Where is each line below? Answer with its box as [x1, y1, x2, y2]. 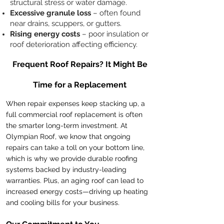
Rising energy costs [10, 29, 80, 38]
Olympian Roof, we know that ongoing [6, 132, 130, 140]
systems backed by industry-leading [6, 165, 126, 173]
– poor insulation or [80, 29, 148, 38]
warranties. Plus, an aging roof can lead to [6, 176, 143, 184]
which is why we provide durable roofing [6, 154, 137, 162]
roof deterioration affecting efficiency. [10, 40, 137, 49]
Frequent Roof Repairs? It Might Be [12, 59, 147, 69]
